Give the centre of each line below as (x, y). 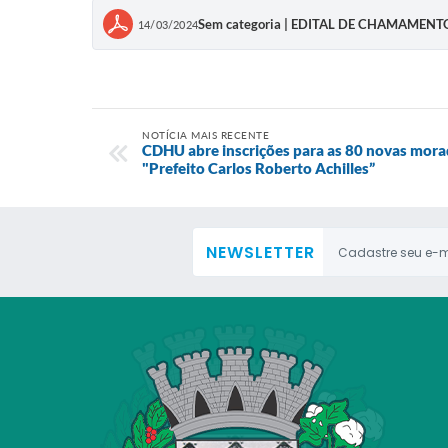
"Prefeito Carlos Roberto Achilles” (258, 168)
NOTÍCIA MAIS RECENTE (205, 135)
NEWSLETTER (260, 252)
